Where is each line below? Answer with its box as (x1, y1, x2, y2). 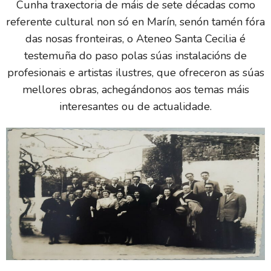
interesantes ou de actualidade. (59, 99, 212, 114)
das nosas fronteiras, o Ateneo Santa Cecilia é (25, 31, 246, 46)
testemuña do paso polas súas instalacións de (24, 48, 247, 63)
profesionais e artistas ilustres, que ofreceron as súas (7, 65, 264, 80)
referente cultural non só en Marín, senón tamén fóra (6, 14, 265, 29)
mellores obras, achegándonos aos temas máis (22, 82, 249, 97)
